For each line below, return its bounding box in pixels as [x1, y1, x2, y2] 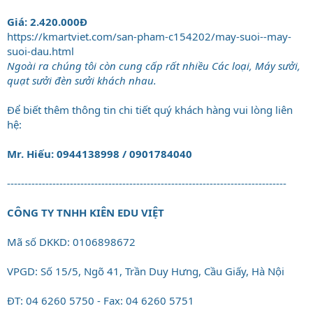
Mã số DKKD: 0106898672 [7, 234, 136, 249]
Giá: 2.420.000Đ [7, 14, 87, 29]
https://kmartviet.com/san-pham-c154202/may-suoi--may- [7, 29, 291, 43]
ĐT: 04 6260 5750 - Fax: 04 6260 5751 [7, 293, 194, 307]
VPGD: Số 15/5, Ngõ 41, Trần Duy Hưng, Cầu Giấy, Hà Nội [7, 263, 284, 278]
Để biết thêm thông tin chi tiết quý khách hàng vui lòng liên [7, 102, 293, 117]
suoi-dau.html [7, 43, 74, 58]
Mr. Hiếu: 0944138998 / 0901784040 [7, 146, 192, 161]
